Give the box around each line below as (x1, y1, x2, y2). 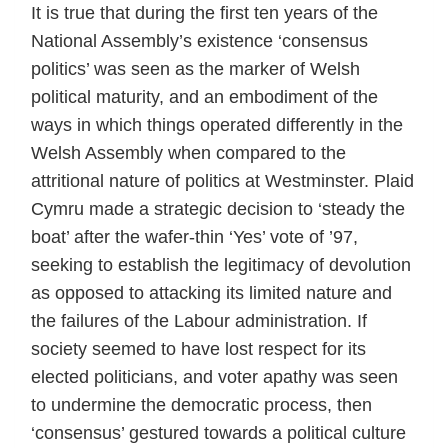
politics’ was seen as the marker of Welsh (31, 58, 360, 79)
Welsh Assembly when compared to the (31, 142, 346, 163)
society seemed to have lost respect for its (31, 338, 366, 359)
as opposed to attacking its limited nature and (31, 282, 392, 303)
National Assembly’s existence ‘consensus (31, 30, 368, 51)
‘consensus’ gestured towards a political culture (31, 422, 406, 443)
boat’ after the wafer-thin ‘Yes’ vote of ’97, (31, 226, 358, 247)
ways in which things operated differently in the (31, 114, 403, 135)
